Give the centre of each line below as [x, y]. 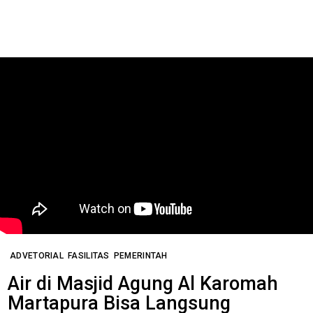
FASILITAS [89, 255]
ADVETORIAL [37, 255]
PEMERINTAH [140, 255]
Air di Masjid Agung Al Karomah [143, 283]
